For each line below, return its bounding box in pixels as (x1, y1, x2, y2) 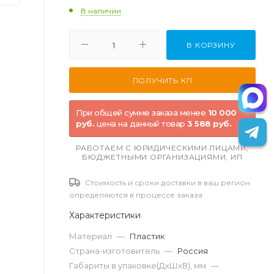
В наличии (81, 6, 121, 15)
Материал (69, 231, 112, 241)
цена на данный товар (94, 118, 187, 128)
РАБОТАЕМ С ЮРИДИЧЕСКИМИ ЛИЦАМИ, (76, 143, 249, 152)
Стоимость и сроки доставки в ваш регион (83, 177, 250, 187)
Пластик (130, 231, 165, 241)
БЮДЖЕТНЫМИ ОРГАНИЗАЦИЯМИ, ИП (82, 152, 243, 161)
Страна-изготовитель (69, 245, 160, 256)
